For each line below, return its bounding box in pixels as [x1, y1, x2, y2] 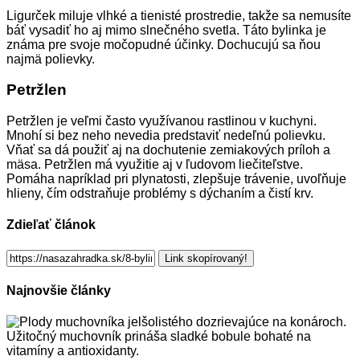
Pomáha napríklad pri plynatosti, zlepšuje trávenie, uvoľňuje [6, 172, 346, 186]
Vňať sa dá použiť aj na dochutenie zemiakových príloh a [6, 143, 330, 157]
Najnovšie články [6, 283, 111, 297]
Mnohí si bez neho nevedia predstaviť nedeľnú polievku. [6, 129, 325, 143]
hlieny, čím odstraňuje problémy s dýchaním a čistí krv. [6, 186, 313, 201]
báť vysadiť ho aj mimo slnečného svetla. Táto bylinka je [6, 22, 326, 37]
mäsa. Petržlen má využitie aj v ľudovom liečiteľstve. [6, 157, 303, 172]
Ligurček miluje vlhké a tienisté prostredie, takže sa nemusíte [6, 8, 351, 22]
